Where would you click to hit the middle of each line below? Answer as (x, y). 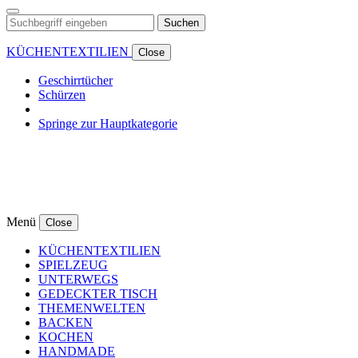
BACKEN (66, 322)
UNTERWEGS (78, 279)
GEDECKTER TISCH (98, 293)
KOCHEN (66, 336)
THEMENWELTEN (92, 308)
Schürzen (62, 94)
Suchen (181, 22)
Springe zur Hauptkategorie (108, 123)
